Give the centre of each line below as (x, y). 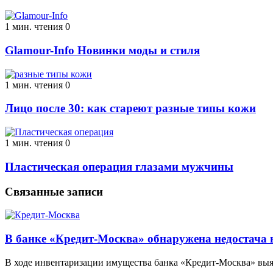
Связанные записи (54, 191)
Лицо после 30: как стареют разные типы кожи (130, 108)
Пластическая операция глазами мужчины (119, 166)
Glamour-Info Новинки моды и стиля (102, 51)
